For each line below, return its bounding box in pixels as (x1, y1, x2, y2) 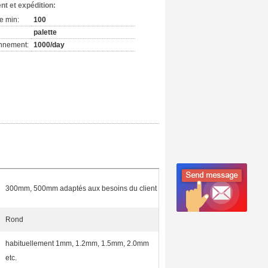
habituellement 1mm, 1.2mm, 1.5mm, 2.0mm (5, 239, 149, 248)
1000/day (33, 41, 65, 49)
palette (33, 28, 57, 36)
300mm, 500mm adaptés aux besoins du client (5, 184, 157, 193)
